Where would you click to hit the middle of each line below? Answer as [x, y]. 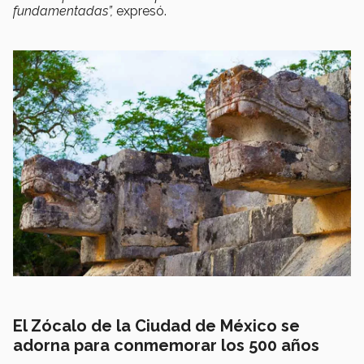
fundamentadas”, [65, 11]
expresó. [141, 11]
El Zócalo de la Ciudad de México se [156, 325]
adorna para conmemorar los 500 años [166, 345]
